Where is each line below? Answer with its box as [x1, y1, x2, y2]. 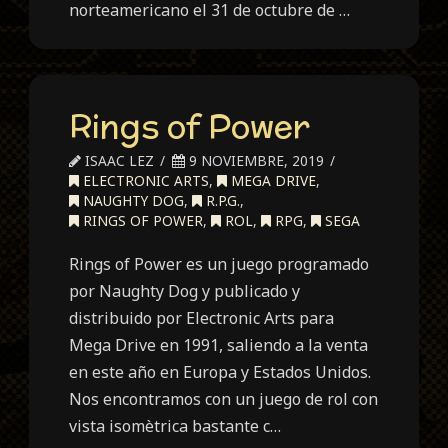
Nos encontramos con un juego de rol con [69, 387, 379, 410]
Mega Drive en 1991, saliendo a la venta [69, 333, 369, 356]
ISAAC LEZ [81, 150, 155, 170]
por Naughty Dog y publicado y [69, 279, 301, 302]
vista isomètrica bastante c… [69, 414, 282, 437]
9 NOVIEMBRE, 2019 [185, 150, 325, 170]
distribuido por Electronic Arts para [69, 306, 335, 329]
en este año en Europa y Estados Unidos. [69, 360, 372, 383]
